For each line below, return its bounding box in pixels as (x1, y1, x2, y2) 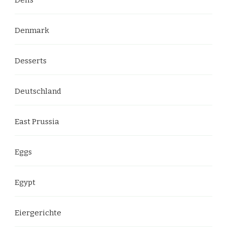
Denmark (15, 25, 49, 35)
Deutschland (15, 86, 61, 96)
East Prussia (15, 117, 59, 126)
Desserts (15, 56, 47, 65)
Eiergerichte (15, 208, 61, 217)
